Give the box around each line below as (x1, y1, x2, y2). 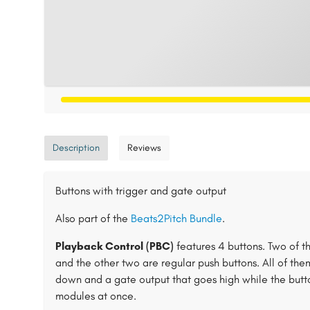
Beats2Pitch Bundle (131, 212, 222, 225)
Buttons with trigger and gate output (55, 184, 226, 197)
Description (53, 142, 100, 154)
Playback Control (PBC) (55, 239, 174, 253)
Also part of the (55, 212, 131, 225)
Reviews (127, 142, 161, 154)
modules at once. (55, 289, 136, 302)
